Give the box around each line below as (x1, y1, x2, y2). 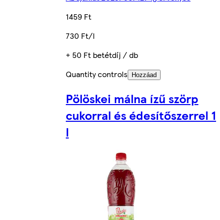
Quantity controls (66, 68, 128, 80)
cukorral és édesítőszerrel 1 (66, 107, 216, 124)
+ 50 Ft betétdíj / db (66, 49, 138, 61)
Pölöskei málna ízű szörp (66, 90, 198, 107)
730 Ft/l (66, 30, 95, 42)
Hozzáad (132, 71, 157, 79)
